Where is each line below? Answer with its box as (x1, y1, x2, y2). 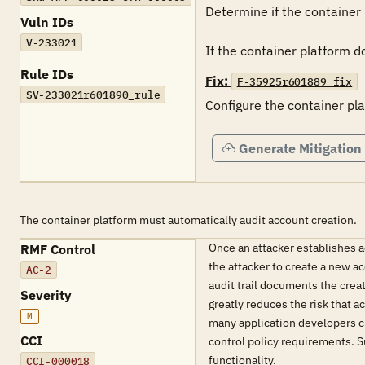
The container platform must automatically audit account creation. (20, 213, 357, 227)
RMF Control (20, 241, 95, 257)
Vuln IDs (20, 14, 73, 30)
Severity (20, 287, 72, 303)
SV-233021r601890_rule (25, 87, 161, 102)
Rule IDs (20, 66, 73, 82)
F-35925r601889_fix (236, 74, 353, 89)
